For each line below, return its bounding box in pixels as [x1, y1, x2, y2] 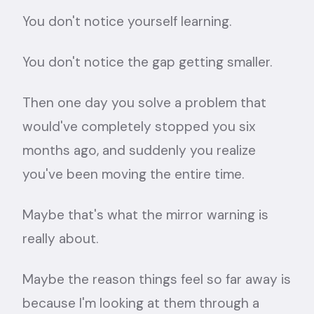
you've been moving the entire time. [22, 165, 244, 183]
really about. [22, 230, 98, 247]
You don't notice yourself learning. [22, 13, 231, 30]
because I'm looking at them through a [22, 294, 259, 312]
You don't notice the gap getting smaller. [22, 53, 272, 71]
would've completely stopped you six [22, 118, 256, 135]
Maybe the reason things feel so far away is [22, 271, 291, 288]
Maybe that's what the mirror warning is [22, 206, 268, 224]
